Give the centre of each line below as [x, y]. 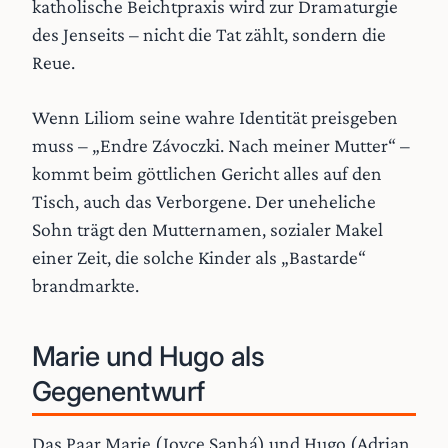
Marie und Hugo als [148, 356]
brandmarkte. [85, 284]
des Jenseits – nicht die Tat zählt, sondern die [209, 34]
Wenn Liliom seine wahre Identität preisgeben [215, 116]
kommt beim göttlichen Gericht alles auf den [207, 172]
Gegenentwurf [118, 391]
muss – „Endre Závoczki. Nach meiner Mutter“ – [221, 144]
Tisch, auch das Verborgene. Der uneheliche [204, 200]
